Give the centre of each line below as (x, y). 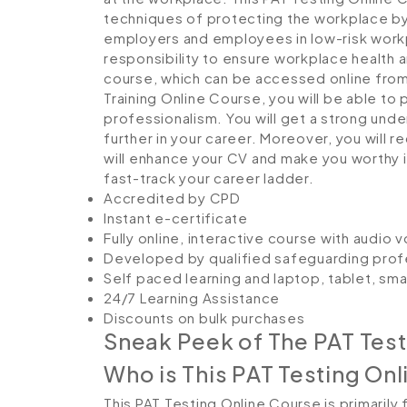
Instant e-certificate (176, 218)
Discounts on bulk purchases (204, 318)
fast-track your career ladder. (209, 178)
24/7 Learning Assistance (192, 298)
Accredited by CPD (172, 198)
